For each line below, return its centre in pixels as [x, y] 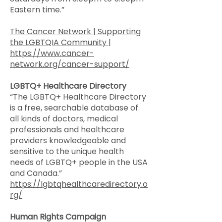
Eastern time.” [37, 10]
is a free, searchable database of [74, 108]
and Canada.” [36, 173]
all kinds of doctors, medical [64, 119]
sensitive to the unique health [67, 151]
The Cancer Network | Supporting [75, 31]
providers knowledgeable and [68, 140]
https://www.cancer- [52, 53]
